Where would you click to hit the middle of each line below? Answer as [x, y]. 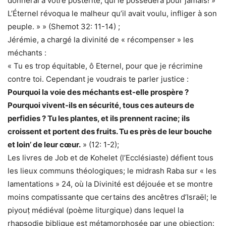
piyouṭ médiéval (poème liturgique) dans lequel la [96, 210]
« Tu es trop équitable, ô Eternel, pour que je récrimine [105, 66]
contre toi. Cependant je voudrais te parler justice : [98, 79]
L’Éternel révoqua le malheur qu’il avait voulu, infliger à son [112, 14]
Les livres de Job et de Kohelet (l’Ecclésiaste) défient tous [110, 158]
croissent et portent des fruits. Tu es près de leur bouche [110, 132]
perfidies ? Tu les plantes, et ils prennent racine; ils [99, 119]
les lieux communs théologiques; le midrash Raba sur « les [112, 171]
